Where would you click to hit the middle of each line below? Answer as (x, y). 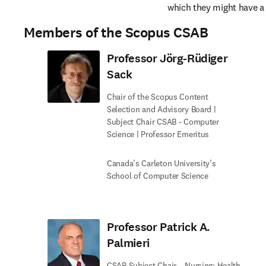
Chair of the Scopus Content (158, 97)
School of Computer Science (158, 176)
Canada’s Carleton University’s (161, 163)
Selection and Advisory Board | (161, 109)
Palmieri (128, 243)
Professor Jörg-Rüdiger (167, 58)
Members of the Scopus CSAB (116, 33)
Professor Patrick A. (159, 227)
